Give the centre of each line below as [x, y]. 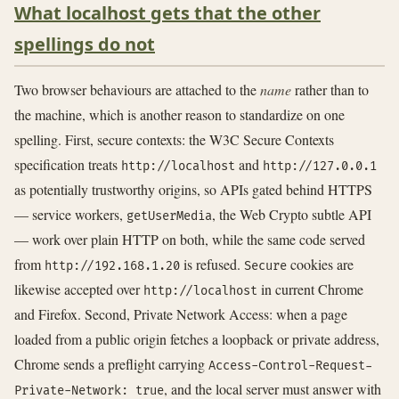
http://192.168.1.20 [112, 266]
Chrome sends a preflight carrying [111, 364]
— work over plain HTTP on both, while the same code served [190, 240]
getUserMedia [169, 216]
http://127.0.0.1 [320, 167]
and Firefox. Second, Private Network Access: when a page [181, 314]
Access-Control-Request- [290, 366]
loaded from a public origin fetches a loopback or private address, [197, 339]
